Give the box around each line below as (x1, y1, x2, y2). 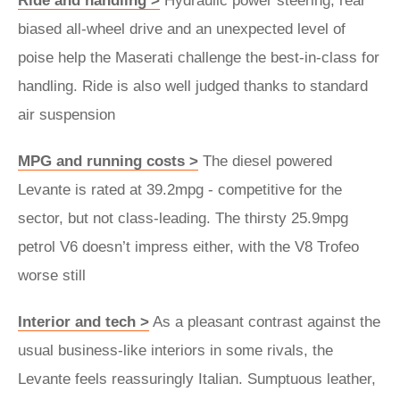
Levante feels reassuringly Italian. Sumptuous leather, (18, 371, 376, 387)
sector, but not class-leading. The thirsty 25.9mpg (18, 210, 348, 227)
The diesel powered (198, 153, 332, 170)
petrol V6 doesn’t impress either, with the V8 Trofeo (18, 238, 359, 255)
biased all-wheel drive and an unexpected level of (18, 21, 346, 37)
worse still (18, 267, 86, 284)
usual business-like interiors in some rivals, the (18, 342, 333, 359)
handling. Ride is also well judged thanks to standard (18, 78, 368, 95)
